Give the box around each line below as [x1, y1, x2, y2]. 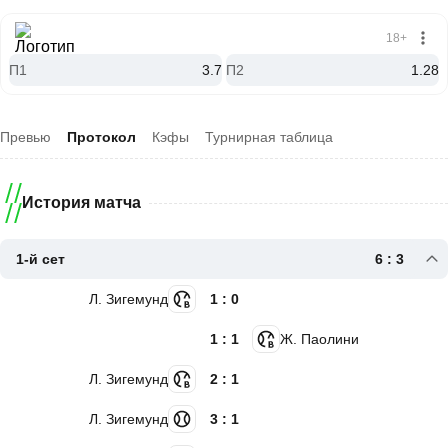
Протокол [67, 129, 136, 145]
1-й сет [16, 251, 65, 267]
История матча [22, 194, 141, 211]
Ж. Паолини [280, 331, 359, 347]
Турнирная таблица [205, 129, 333, 145]
